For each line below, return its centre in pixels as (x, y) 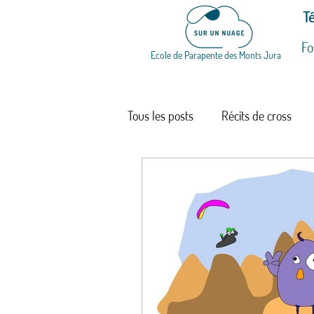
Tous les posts (161, 115)
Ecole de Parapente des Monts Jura (216, 55)
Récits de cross (257, 115)
